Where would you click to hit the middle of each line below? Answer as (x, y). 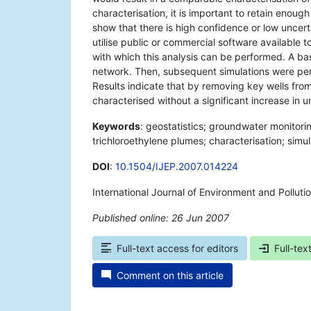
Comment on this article (170, 276)
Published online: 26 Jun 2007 (161, 218)
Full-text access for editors (177, 249)
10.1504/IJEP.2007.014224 (177, 167)
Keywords (116, 126)
